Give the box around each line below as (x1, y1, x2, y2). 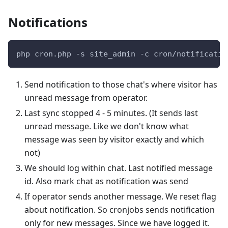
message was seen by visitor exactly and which (24, 133, 204, 145)
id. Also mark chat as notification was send (24, 175, 188, 187)
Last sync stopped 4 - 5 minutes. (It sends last (24, 107, 198, 119)
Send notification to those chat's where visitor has (24, 78, 217, 90)
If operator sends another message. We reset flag (24, 190, 216, 202)
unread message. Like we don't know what (24, 120, 189, 132)
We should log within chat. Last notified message (24, 162, 213, 174)
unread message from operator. (24, 92, 148, 103)
